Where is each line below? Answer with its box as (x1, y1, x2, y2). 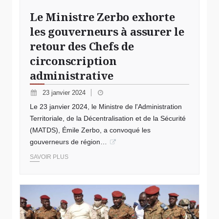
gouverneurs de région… (30, 138, 107, 146)
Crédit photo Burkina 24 (20, 185, 93, 194)
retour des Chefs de (30, 39, 134, 54)
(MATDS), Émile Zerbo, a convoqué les (30, 126, 151, 134)
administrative (30, 68, 113, 83)
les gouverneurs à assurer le (30, 24, 184, 39)
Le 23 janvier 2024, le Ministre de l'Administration (30, 103, 182, 111)
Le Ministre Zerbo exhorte (30, 9, 175, 24)
